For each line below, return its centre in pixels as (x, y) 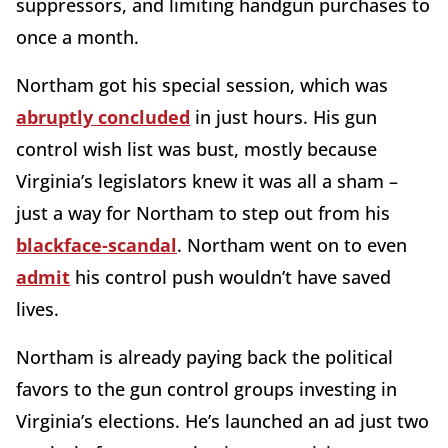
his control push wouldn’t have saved (230, 276)
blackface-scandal (96, 244)
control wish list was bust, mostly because (196, 148)
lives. (40, 308)
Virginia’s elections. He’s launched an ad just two (222, 420)
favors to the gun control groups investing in (206, 388)
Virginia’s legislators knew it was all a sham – (207, 180)
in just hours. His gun (283, 116)
